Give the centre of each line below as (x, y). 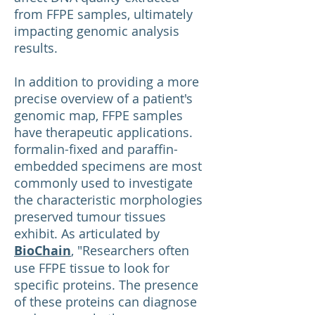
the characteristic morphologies (108, 200)
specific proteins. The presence (106, 285)
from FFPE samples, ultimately (103, 14)
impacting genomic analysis (97, 31)
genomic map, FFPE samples (98, 115)
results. (36, 48)
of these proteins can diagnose (105, 302)
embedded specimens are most (108, 166)
